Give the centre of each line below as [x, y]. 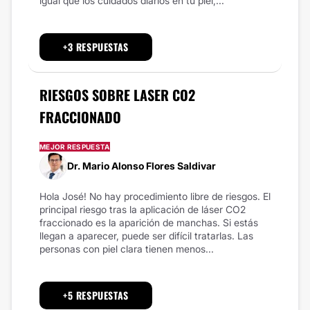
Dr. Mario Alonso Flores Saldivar [142, 166]
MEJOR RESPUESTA [75, 146]
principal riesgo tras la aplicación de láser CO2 [143, 209]
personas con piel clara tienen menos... [127, 248]
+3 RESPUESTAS [96, 46]
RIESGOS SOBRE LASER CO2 [117, 94]
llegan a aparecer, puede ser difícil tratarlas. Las [146, 235]
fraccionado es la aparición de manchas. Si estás [149, 222]
